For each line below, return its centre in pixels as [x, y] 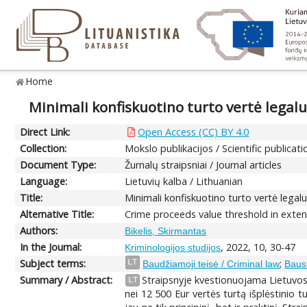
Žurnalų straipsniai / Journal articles [204, 164]
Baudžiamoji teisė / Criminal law [211, 263]
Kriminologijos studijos [173, 247]
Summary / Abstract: [66, 280]
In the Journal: [51, 247]
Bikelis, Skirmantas [166, 231]
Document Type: [58, 164]
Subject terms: [53, 263]
